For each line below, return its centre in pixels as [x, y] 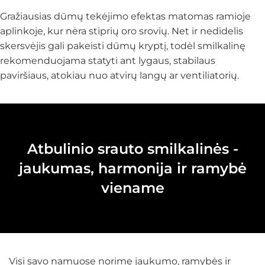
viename [132, 188]
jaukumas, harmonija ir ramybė [132, 168]
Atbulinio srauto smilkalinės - [132, 149]
